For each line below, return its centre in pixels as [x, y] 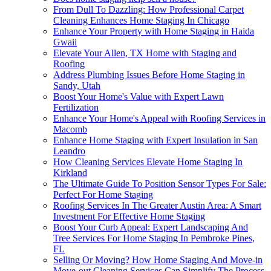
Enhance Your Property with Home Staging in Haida [154, 31]
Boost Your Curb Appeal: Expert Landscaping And [151, 227]
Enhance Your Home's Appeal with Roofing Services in [159, 119]
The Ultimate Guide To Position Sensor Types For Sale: [160, 184]
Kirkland [70, 173]
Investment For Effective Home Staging [129, 217]
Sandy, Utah [77, 86]
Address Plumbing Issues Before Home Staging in [149, 75]
